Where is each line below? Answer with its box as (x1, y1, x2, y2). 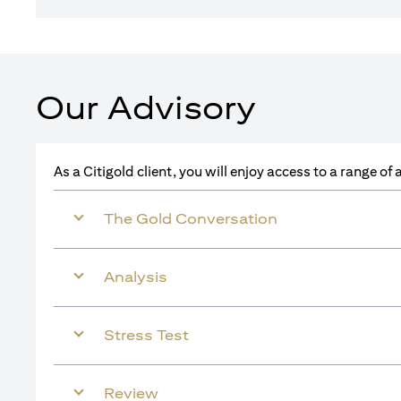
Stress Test (104, 327, 189, 345)
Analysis (104, 269, 167, 286)
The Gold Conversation (104, 210, 277, 228)
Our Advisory (36, 88, 256, 127)
